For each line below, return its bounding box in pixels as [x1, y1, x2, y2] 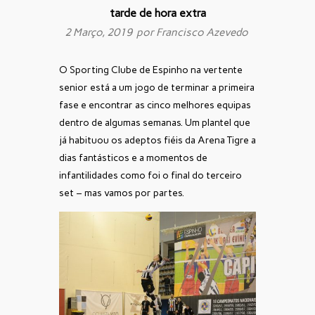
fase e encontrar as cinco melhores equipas [59, 98, 251, 111]
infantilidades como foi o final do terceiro [59, 169, 242, 181]
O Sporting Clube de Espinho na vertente [59, 63, 243, 76]
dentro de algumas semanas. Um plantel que [59, 116, 250, 129]
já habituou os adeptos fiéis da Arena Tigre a [59, 134, 256, 146]
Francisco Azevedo [156, 25, 248, 39]
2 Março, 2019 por [65, 25, 156, 39]
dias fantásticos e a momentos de [59, 151, 207, 164]
